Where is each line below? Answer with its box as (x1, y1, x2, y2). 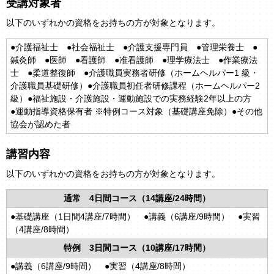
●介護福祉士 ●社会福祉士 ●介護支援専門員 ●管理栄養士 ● (10, 42, 257, 52)
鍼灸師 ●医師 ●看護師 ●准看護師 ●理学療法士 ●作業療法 (10, 54, 257, 65)
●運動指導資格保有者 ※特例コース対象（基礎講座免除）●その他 (10, 106, 262, 116)
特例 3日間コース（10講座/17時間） (63, 242, 210, 253)
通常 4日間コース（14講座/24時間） (63, 193, 210, 203)
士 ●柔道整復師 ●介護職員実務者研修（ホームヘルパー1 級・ (10, 67, 259, 78)
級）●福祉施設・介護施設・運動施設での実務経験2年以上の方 (10, 93, 251, 103)
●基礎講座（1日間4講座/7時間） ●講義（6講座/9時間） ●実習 (10, 211, 260, 221)
